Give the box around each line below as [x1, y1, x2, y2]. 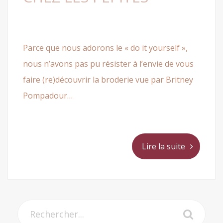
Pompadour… [23, 90, 73, 102]
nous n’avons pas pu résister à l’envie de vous [23, 58, 194, 70]
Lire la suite [142, 141, 185, 152]
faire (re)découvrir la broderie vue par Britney [23, 74, 193, 86]
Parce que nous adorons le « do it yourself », [23, 42, 188, 54]
